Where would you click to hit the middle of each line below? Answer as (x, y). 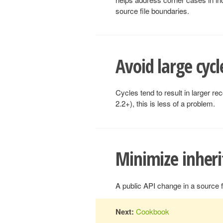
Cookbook (153, 211)
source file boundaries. (152, 10)
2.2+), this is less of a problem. (165, 104)
